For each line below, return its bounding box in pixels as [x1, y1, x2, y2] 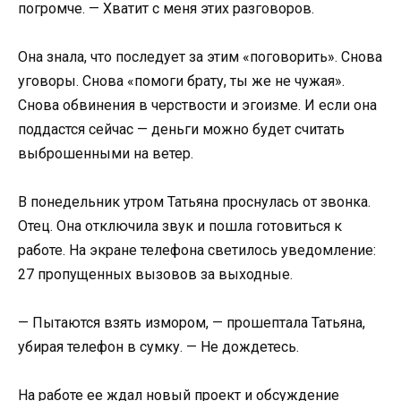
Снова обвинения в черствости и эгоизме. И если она [18, 96, 377, 114]
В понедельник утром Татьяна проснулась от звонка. [18, 192, 371, 210]
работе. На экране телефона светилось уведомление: [18, 241, 376, 259]
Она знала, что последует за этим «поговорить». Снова [18, 47, 382, 65]
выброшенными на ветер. [18, 144, 193, 162]
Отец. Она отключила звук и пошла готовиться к [18, 217, 342, 235]
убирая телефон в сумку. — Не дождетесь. [18, 338, 299, 356]
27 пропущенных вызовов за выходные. [18, 265, 293, 283]
